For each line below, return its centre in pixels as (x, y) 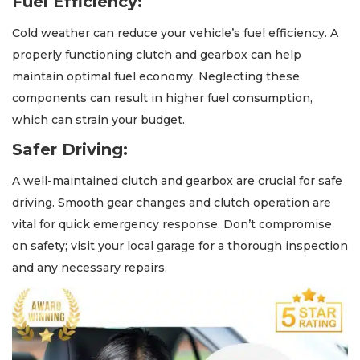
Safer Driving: (70, 150)
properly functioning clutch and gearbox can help (157, 55)
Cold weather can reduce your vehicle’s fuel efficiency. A (175, 33)
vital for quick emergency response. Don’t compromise (172, 225)
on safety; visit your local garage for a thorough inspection (180, 246)
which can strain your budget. (98, 120)
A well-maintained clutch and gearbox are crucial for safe (177, 181)
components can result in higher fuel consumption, (162, 98)
